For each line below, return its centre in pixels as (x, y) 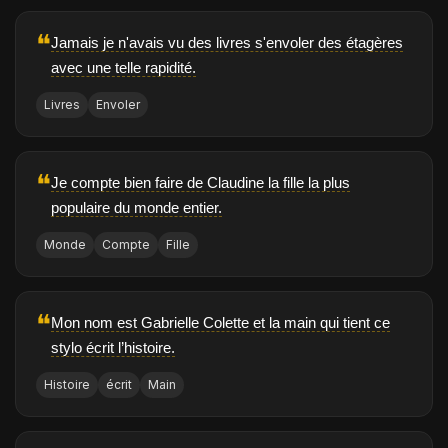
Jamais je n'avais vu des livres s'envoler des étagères (227, 43)
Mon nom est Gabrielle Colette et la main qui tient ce (220, 323)
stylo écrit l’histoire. (113, 348)
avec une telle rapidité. (123, 68)
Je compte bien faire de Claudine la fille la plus (200, 183)
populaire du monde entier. (136, 208)
